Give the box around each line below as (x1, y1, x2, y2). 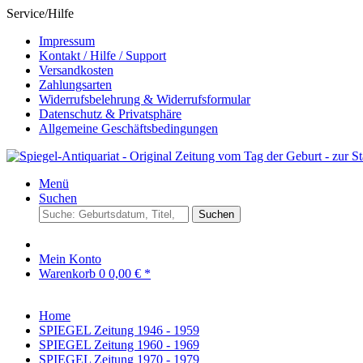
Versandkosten (39, 63, 113, 77)
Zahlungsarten (39, 78, 112, 92)
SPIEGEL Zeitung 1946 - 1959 (39, 323, 199, 337)
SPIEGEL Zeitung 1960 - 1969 (39, 338, 199, 352)
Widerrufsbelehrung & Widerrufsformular (39, 92, 250, 106)
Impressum (39, 34, 95, 48)
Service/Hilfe (6, 6, 74, 20)
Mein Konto (39, 252, 101, 266)
